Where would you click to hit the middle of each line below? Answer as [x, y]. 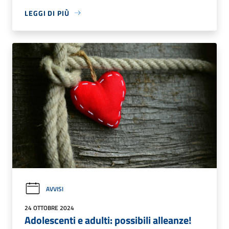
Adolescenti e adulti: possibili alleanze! [108, 220]
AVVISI [55, 189]
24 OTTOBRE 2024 [49, 208]
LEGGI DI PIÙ [47, 13]
